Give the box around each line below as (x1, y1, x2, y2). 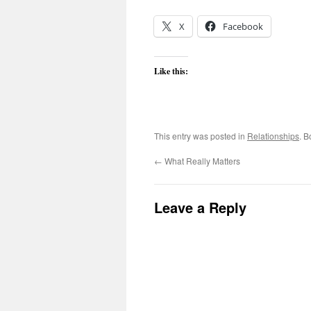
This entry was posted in (154, 130, 247, 142)
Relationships (247, 130, 299, 142)
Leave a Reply (154, 197, 246, 217)
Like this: (154, 65, 188, 77)
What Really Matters (162, 155, 240, 167)
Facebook (223, 20, 263, 33)
